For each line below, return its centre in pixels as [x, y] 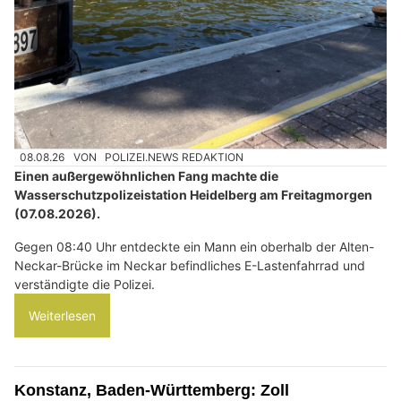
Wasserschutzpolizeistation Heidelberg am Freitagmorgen [193, 194]
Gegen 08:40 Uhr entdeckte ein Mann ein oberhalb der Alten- [194, 246]
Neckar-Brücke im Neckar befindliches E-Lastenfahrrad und [190, 265]
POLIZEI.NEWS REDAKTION [175, 157]
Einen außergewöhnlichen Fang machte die [146, 175]
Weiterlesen [62, 315]
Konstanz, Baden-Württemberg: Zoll [152, 390]
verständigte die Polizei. [85, 284]
